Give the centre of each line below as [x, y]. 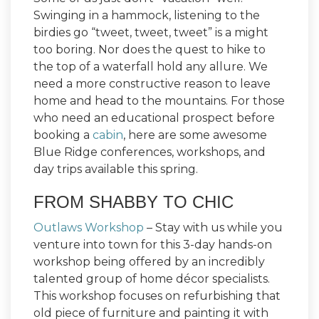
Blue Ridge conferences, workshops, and [150, 152]
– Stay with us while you [213, 228]
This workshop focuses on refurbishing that [157, 296]
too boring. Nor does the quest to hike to [150, 49]
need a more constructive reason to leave [152, 84]
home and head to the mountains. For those [159, 101]
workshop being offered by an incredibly [149, 262]
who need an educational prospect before [154, 118]
